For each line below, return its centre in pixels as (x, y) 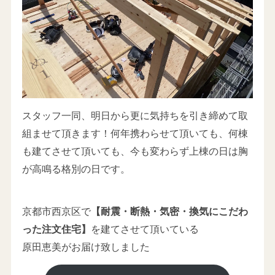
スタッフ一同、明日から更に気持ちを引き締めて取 (135, 115)
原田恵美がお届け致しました (86, 247)
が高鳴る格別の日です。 (76, 168)
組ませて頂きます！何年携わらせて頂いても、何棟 (135, 133)
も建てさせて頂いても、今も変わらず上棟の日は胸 (135, 151)
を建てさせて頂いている (145, 229)
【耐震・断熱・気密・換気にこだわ (169, 211)
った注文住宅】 (56, 229)
